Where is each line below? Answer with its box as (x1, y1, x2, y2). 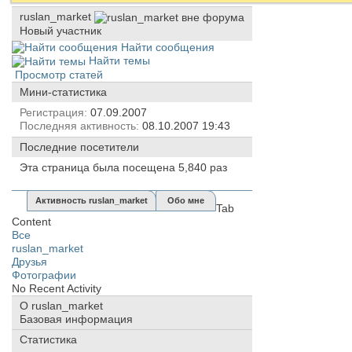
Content (12, 215, 51, 229)
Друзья (12, 255, 47, 269)
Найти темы (86, 54, 150, 68)
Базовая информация (20, 313, 133, 326)
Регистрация (20, 106, 84, 119)
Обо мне (167, 196, 204, 206)
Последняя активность (20, 119, 136, 133)
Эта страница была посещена (20, 161, 178, 174)
